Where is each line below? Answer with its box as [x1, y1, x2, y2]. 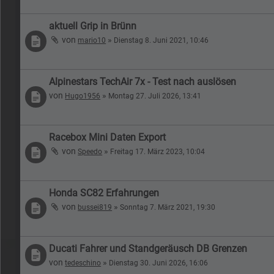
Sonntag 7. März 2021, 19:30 [120, 202, 216, 212]
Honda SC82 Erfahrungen [49, 187, 160, 199]
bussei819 [78, 202, 113, 212]
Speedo [78, 147, 103, 156]
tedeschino [65, 258, 102, 267]
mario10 [78, 35, 106, 45]
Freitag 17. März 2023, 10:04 [110, 147, 206, 156]
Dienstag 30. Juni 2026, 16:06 [109, 258, 209, 267]
